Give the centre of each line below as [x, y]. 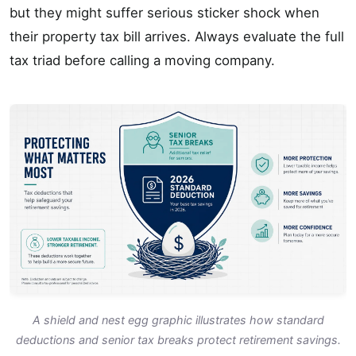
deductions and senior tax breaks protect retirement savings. [178, 340]
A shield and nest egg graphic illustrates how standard [178, 320]
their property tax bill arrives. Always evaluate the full [177, 36]
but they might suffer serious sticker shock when [164, 12]
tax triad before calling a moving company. [142, 60]
